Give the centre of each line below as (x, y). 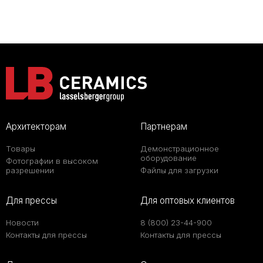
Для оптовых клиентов (188, 201)
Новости (22, 223)
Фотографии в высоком (52, 161)
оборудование (168, 158)
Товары (21, 149)
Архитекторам (36, 127)
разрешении (30, 171)
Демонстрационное (180, 149)
